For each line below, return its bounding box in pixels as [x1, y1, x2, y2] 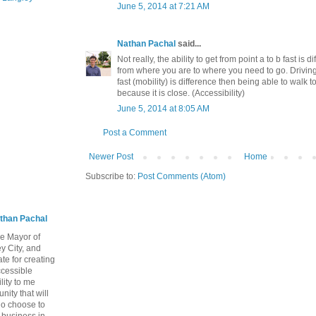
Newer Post [89, 151, 133, 162]
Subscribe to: [85, 171, 138, 181]
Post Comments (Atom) [138, 171, 226, 181]
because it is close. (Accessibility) [117, 87, 245, 98]
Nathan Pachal [117, 38, 176, 49]
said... [176, 38, 201, 49]
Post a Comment [103, 127, 166, 138]
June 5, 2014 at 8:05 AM [117, 103, 209, 114]
